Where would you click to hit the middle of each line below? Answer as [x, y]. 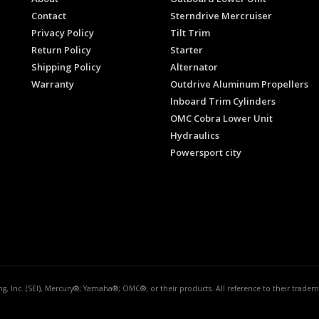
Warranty [53, 84]
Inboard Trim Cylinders [223, 101]
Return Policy [61, 50]
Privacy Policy [63, 33]
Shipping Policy [66, 67]
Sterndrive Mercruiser [221, 16]
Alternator [194, 67]
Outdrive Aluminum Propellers [239, 84]
